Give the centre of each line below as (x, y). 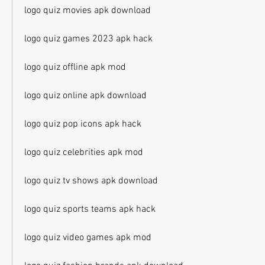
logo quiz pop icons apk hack (83, 124)
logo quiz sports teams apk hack (90, 209)
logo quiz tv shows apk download (91, 181)
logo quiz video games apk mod (88, 238)
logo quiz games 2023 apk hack (88, 39)
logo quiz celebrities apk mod (84, 153)
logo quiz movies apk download (88, 11)
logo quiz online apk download (85, 96)
